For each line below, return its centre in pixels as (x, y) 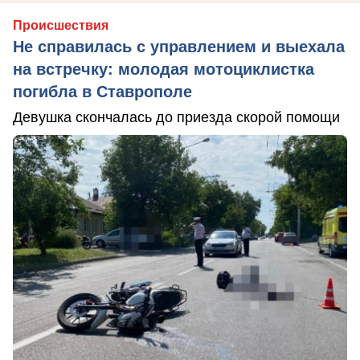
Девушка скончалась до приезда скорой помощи (176, 117)
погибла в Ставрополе (102, 91)
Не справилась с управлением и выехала (179, 46)
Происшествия (61, 25)
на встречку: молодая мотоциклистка (164, 69)
